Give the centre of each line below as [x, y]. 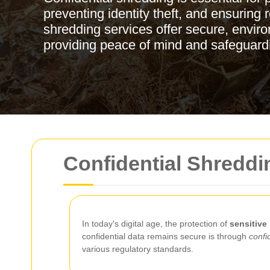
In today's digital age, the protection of [156, 224]
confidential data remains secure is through [165, 236]
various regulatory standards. [138, 249]
